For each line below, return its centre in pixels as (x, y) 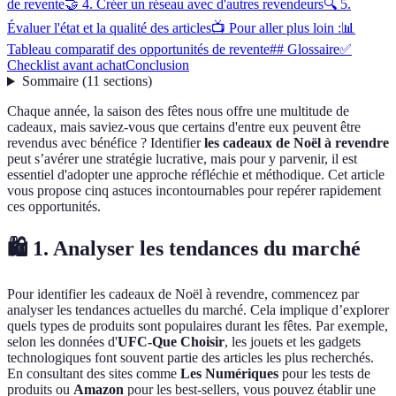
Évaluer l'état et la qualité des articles (109, 28)
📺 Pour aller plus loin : (276, 28)
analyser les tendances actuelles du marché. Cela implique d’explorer (198, 310)
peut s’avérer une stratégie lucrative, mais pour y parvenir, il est (182, 159)
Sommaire (50, 81)
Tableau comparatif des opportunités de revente (138, 49)
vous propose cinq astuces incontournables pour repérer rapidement (194, 191)
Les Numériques (229, 374)
